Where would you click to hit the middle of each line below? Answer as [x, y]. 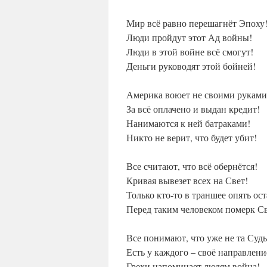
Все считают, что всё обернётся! [192, 166]
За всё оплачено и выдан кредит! [193, 109]
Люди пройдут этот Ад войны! [189, 38]
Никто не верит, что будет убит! [192, 138]
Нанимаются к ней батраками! [188, 123]
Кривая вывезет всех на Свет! [187, 181]
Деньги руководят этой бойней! [191, 66]
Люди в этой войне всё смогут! [190, 52]
